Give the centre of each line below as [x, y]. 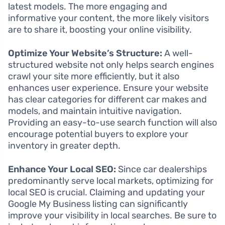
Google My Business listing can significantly [98, 204]
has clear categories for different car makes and [107, 99]
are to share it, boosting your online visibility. [100, 29]
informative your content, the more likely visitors [108, 18]
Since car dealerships [161, 169]
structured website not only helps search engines [111, 65]
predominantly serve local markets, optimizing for [111, 181]
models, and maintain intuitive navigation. [95, 111]
